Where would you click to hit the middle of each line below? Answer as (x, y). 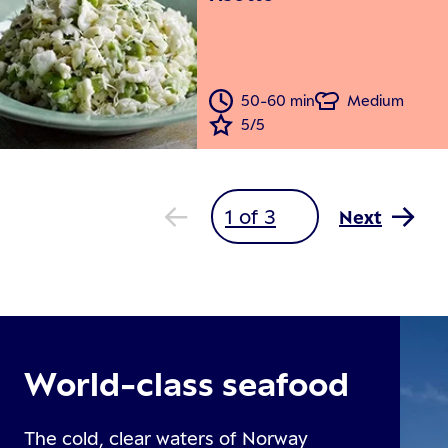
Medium (376, 101)
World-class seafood (186, 384)
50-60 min (278, 101)
